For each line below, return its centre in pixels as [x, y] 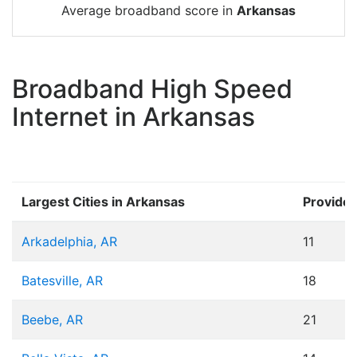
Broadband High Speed [152, 89]
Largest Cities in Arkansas [103, 202]
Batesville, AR [62, 281]
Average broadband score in [149, 11]
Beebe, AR [52, 320]
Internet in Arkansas [133, 117]
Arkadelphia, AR [69, 242]
